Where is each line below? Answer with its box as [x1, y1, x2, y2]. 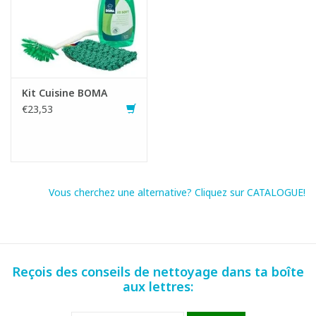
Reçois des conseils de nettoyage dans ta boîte [12, 263, 304, 281]
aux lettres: [123, 278, 193, 296]
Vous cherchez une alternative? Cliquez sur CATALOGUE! [49, 186, 305, 200]
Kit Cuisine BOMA [22, 86, 107, 100]
